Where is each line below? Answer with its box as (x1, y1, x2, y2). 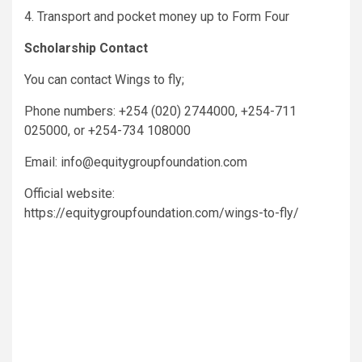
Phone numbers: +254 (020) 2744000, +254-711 (24, 103, 297, 119)
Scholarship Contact (24, 40, 148, 56)
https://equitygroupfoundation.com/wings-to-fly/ (24, 204, 299, 221)
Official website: (24, 185, 115, 201)
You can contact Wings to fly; (24, 71, 184, 87)
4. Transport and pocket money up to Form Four (24, 8, 289, 24)
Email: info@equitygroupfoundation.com (24, 154, 247, 170)
